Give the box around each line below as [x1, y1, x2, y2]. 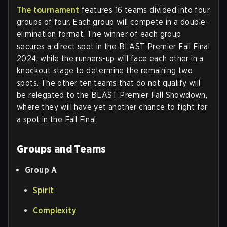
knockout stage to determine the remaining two [17, 65, 193, 75]
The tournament [17, 5, 80, 15]
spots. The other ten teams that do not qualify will [17, 78, 201, 88]
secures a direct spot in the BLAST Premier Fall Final [17, 41, 210, 51]
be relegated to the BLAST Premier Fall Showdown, [17, 90, 208, 100]
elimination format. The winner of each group [17, 29, 181, 39]
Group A [25, 165, 57, 175]
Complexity [33, 205, 76, 215]
